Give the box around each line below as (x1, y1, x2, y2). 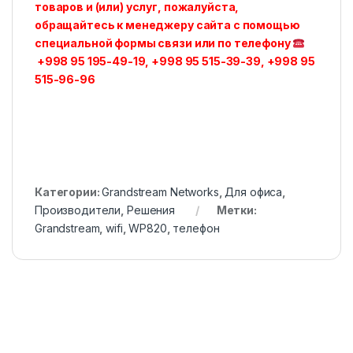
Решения (126, 203, 175, 217)
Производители (35, 203, 121, 217)
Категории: (35, 185, 102, 199)
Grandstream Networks (102, 185, 219, 199)
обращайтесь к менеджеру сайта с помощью (35, 18, 300, 32)
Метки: (216, 203, 257, 217)
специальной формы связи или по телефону (35, 36, 293, 50)
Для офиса (225, 185, 283, 199)
